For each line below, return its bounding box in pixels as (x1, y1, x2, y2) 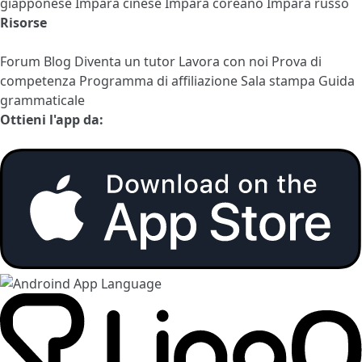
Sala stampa (241, 71, 318, 90)
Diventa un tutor (74, 52, 179, 70)
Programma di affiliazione (79, 71, 241, 90)
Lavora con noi (179, 52, 271, 70)
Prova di (271, 52, 322, 70)
